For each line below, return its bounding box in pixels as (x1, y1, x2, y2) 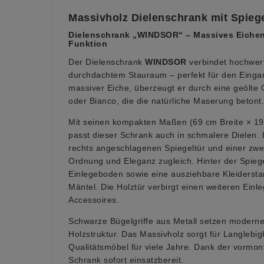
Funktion (68, 39, 107, 49)
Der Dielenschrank (68, 57, 145, 67)
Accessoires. (68, 195, 119, 205)
